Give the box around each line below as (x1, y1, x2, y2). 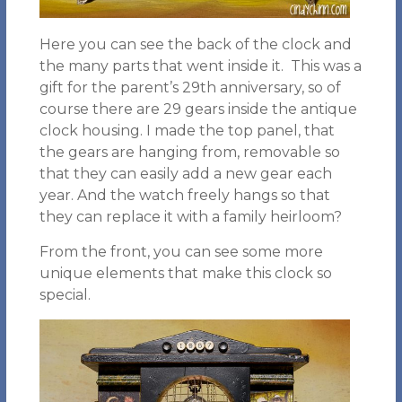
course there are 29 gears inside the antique (39, 100, 357, 118)
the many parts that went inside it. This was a (39, 57, 362, 74)
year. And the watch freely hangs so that (39, 187, 330, 204)
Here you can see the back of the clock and (39, 36, 352, 53)
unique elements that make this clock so (39, 265, 332, 282)
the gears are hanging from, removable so (39, 144, 340, 161)
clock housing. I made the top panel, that (39, 122, 335, 139)
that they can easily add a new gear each (39, 165, 332, 182)
